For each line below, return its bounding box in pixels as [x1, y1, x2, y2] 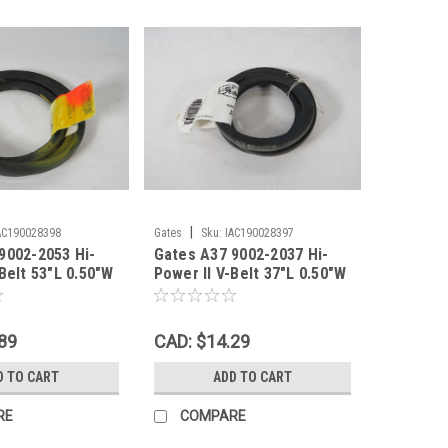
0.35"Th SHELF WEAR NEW [153, 283, 336, 303]
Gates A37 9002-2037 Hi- [153, 245, 329, 265]
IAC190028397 [224, 226, 294, 241]
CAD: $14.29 [153, 331, 250, 353]
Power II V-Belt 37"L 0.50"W [153, 264, 347, 284]
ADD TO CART [212, 369, 292, 386]
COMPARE [179, 408, 246, 425]
